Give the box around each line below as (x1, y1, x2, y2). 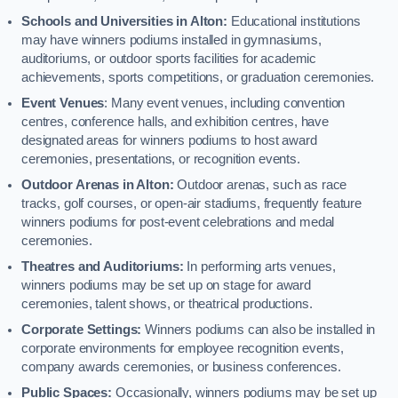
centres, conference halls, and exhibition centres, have (21, 114, 330, 129)
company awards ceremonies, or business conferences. (21, 359, 341, 374)
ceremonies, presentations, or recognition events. (21, 151, 300, 166)
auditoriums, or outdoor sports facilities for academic (21, 51, 317, 66)
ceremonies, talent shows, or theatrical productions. (21, 296, 313, 311)
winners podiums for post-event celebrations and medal (21, 214, 335, 229)
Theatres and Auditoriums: (21, 259, 184, 274)
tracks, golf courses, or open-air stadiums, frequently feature (21, 195, 362, 211)
